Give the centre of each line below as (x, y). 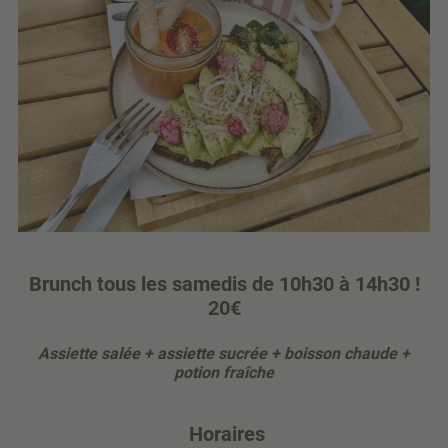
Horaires (226, 433)
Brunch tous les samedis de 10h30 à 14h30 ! (224, 283)
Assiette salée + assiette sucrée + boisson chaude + (224, 353)
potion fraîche (224, 372)
